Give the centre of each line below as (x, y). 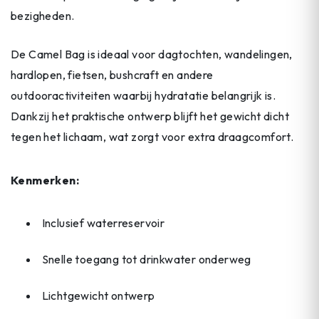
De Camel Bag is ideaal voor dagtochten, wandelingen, (152, 54)
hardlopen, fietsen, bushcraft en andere (112, 75)
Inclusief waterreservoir (103, 223)
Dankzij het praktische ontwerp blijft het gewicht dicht (150, 116)
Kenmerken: (46, 181)
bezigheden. (43, 15)
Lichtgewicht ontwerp (98, 295)
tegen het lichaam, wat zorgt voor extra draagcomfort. (152, 137)
